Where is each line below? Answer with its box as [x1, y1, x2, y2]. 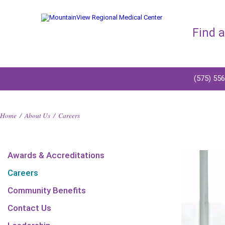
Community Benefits [8, 185, 86, 195]
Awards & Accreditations [8, 150, 104, 160]
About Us [25, 110, 50, 120]
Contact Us [8, 203, 51, 213]
